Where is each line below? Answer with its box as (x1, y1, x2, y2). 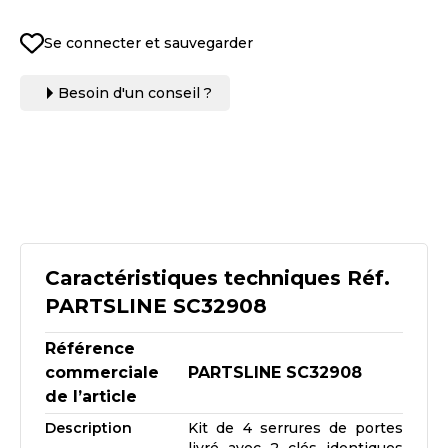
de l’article (45, 387, 137, 406)
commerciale (45, 363, 159, 382)
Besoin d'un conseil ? (58, 84, 212, 102)
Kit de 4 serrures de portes (188, 419, 403, 437)
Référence (45, 339, 135, 358)
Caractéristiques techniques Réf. (45, 266, 390, 290)
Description (45, 419, 132, 437)
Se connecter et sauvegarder (44, 34, 253, 52)
